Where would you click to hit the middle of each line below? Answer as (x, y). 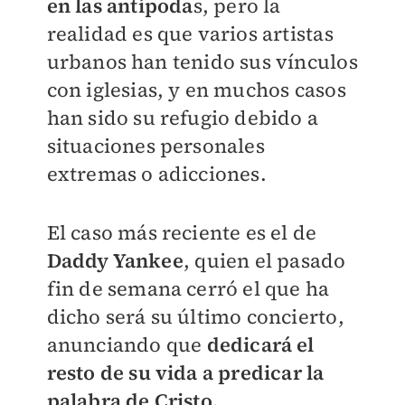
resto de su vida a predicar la (185, 372)
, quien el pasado (264, 260)
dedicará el (260, 344)
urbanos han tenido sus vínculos (202, 61)
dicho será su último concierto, (195, 316)
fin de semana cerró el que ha (188, 288)
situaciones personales (155, 146)
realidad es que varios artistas (190, 33)
